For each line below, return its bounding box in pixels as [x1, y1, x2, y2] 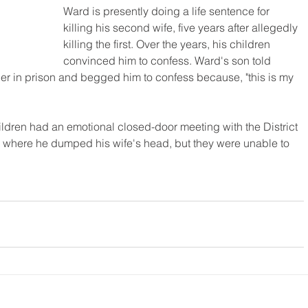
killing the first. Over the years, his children [63, 37, 273, 52]
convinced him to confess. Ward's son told [63, 54, 274, 68]
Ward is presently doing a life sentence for [63, 4, 272, 19]
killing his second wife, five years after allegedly [63, 21, 300, 35]
